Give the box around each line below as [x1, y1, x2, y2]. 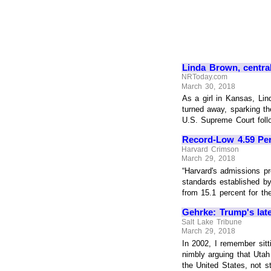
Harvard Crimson [181, 145, 239, 154]
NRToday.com [181, 73, 228, 82]
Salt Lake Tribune [181, 217, 242, 226]
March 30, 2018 [181, 82, 235, 91]
